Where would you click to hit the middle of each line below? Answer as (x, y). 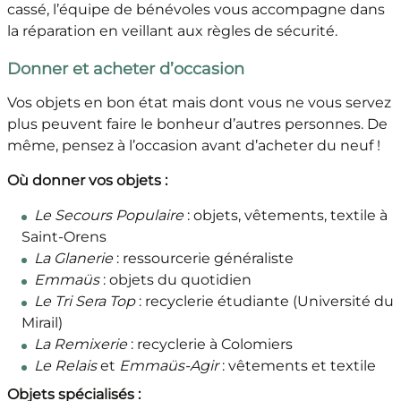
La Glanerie (73, 259)
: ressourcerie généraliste (203, 259)
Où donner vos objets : (89, 181)
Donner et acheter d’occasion (125, 69)
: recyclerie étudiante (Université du (264, 302)
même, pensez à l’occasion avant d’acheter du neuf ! (195, 146)
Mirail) (43, 323)
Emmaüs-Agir (168, 366)
